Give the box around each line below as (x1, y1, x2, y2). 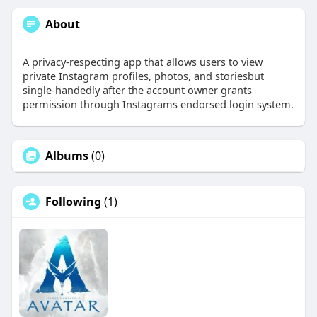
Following (45, 194, 101, 210)
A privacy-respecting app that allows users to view (22, 54, 263, 69)
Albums (45, 148, 88, 164)
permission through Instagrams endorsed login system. (22, 97, 294, 112)
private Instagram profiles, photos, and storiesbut (22, 69, 264, 83)
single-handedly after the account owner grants (22, 83, 252, 98)
